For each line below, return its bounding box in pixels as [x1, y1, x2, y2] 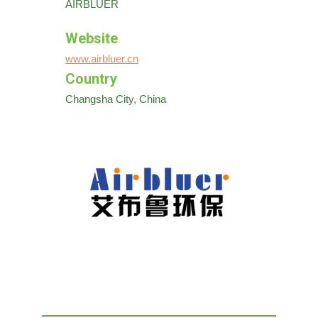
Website [65, 30, 118, 47]
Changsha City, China [65, 93, 166, 105]
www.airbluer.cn [65, 53, 138, 65]
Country [65, 70, 117, 87]
